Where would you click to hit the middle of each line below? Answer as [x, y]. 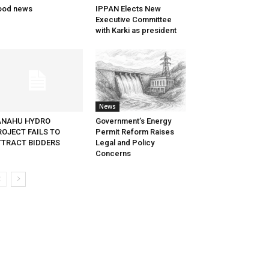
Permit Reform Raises [134, 132]
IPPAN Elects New [128, 9]
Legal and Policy [125, 143]
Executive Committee [133, 20]
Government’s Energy [133, 121]
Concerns [113, 154]
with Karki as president [136, 31]
